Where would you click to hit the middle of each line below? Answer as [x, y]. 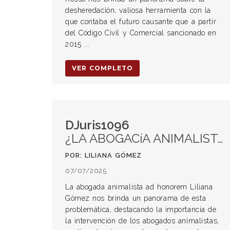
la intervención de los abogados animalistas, [142, 221]
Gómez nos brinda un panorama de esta [136, 198]
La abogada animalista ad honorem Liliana [139, 187]
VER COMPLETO [102, 68]
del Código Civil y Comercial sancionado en [141, 33]
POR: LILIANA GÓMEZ [103, 155]
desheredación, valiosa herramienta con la [138, 10]
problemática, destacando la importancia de [141, 209]
